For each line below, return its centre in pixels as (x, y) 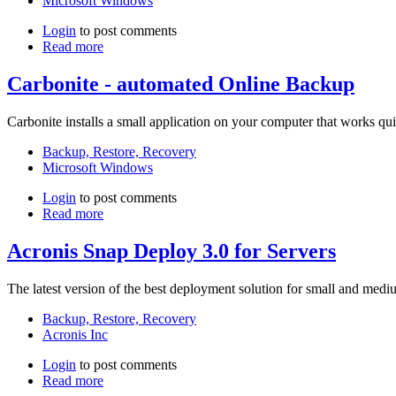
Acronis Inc (75, 334)
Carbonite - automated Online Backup (181, 84)
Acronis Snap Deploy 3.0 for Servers (171, 251)
